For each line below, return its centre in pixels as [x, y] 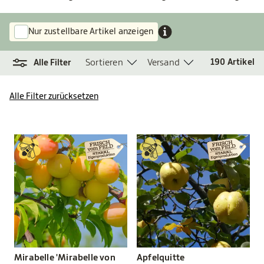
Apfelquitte [161, 258]
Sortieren [104, 62]
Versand [164, 62]
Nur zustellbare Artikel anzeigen [91, 32]
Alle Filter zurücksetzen [54, 96]
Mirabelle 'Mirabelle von [65, 258]
